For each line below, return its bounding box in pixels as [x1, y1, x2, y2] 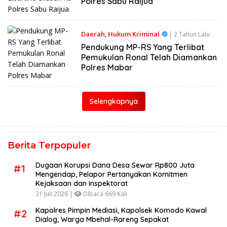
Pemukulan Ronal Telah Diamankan [81, 52, 217, 62]
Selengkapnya [89, 96, 138, 106]
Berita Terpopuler [8, 139, 91, 151]
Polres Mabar [81, 62, 133, 72]
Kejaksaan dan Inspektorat [35, 178, 128, 188]
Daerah [81, 29, 105, 39]
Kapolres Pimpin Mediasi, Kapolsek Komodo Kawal [35, 205, 207, 215]
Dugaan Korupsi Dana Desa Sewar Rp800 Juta [35, 160, 195, 170]
